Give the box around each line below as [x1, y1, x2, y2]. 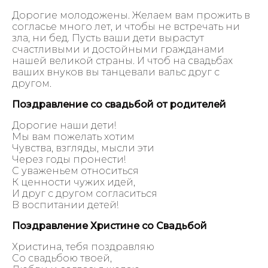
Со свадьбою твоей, [12, 252, 112, 264]
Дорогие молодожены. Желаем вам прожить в [12, 9, 250, 21]
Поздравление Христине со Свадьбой [12, 220, 207, 232]
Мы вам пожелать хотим [12, 130, 135, 142]
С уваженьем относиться [12, 165, 139, 176]
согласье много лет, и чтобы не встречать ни [12, 20, 240, 32]
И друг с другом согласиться [12, 187, 157, 199]
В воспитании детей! [12, 199, 118, 211]
